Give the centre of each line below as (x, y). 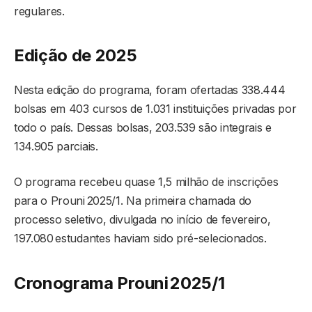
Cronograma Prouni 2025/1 (119, 283)
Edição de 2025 (76, 56)
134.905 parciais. (56, 147)
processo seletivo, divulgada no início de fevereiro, (142, 220)
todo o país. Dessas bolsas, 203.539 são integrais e (143, 128)
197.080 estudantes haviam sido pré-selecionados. (140, 239)
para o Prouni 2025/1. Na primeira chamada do (133, 201)
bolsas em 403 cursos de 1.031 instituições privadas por (155, 109)
